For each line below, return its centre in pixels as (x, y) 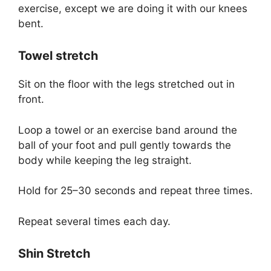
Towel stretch (58, 56)
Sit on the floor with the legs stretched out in (126, 84)
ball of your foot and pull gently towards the (125, 145)
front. (31, 100)
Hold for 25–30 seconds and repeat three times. (135, 191)
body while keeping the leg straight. (105, 160)
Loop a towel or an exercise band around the (128, 130)
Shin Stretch (54, 254)
